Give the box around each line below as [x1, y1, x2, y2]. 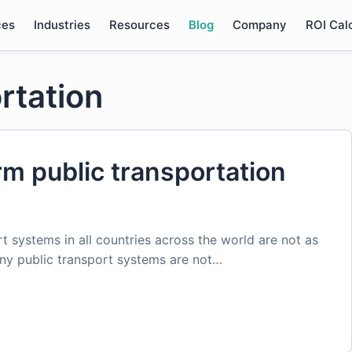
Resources [108, 17, 170, 32]
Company [232, 17, 287, 32]
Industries [33, 17, 90, 32]
